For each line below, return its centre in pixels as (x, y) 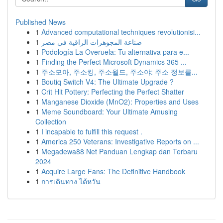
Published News (41, 22)
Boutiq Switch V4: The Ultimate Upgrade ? (108, 82)
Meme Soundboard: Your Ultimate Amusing (110, 111)
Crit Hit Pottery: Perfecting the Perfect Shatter (113, 92)
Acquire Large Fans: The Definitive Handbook (113, 171)
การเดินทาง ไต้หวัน (71, 181)
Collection (51, 121)
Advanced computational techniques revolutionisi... (121, 32)
